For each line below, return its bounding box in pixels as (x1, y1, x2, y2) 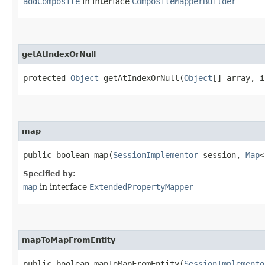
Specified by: (23, 169, 76, 178)
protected (23, 73, 70, 83)
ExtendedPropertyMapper (89, 182, 193, 192)
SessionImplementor (113, 150, 198, 160)
